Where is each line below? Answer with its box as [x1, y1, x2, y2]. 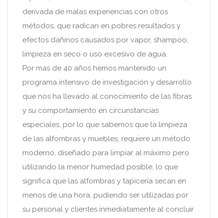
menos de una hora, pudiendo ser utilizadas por [22, 191, 188, 200]
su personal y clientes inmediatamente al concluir [22, 205, 194, 214]
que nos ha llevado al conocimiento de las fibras [22, 92, 192, 101]
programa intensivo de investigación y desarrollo [22, 78, 192, 87]
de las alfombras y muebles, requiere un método [22, 134, 190, 143]
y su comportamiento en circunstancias [22, 106, 159, 115]
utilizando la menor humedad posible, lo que [22, 163, 178, 171]
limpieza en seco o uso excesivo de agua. [22, 50, 167, 58]
